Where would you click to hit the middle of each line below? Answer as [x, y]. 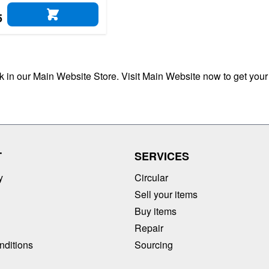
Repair [149, 228]
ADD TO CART [86, 20]
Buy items [156, 211]
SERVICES [162, 156]
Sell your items [166, 194]
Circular [151, 177]
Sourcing [154, 244]
